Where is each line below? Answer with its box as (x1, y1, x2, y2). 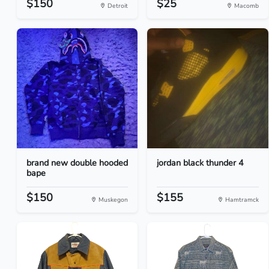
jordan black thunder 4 (157, 157, 244, 169)
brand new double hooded (26, 157, 128, 169)
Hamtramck (223, 195, 259, 204)
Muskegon (97, 195, 128, 204)
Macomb (232, 1, 259, 10)
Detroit (106, 1, 128, 10)
